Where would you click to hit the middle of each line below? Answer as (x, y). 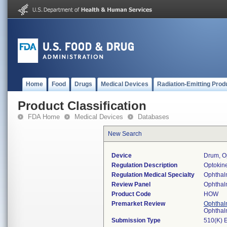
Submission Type (136, 220)
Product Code (131, 194)
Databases (154, 117)
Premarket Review (138, 204)
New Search (125, 134)
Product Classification (82, 106)
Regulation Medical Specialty (153, 175)
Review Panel (131, 184)
